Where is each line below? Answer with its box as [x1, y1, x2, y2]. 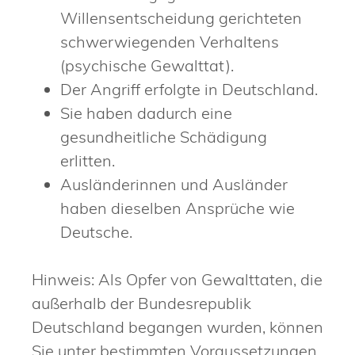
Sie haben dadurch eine [60, 102, 232, 123]
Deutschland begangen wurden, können [32, 316, 323, 337]
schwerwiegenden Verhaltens [60, 31, 279, 52]
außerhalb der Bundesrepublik [32, 292, 251, 313]
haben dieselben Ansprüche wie [60, 197, 295, 218]
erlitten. [60, 150, 115, 170]
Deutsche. [60, 221, 132, 242]
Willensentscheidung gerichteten [60, 7, 302, 28]
